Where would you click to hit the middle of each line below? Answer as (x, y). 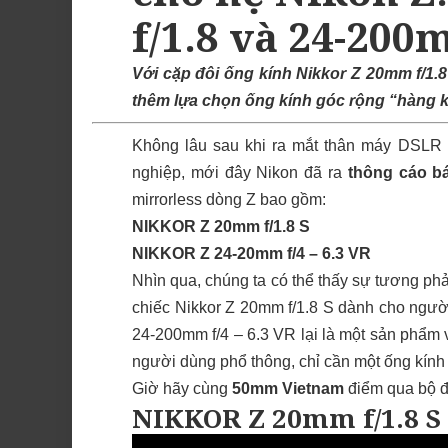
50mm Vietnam (288, 389)
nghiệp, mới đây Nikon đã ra (240, 173)
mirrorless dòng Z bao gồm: (229, 200)
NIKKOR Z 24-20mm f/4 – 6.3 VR (251, 254)
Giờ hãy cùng (182, 389)
